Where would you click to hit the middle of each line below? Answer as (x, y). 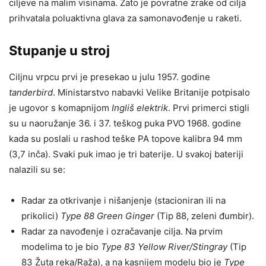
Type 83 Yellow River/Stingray (165, 246)
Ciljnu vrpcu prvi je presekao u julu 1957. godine (110, 77)
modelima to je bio (61, 246)
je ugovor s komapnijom (60, 107)
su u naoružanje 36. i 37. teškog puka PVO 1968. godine (125, 123)
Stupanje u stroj (59, 50)
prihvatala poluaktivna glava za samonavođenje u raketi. (129, 18)
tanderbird (31, 92)
